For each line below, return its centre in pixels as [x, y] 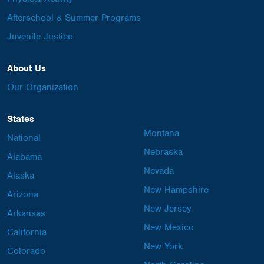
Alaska [21, 176]
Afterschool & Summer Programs [74, 18]
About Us [27, 68]
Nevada [159, 171]
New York [163, 246]
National [24, 138]
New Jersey [168, 209]
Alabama [24, 157]
